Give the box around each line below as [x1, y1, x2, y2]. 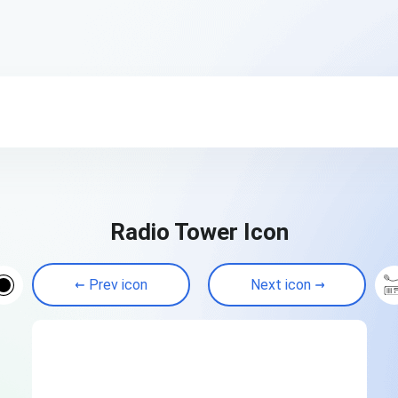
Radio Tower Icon [109, 219, 289, 245]
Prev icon [88, 276, 147, 293]
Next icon [250, 276, 311, 293]
